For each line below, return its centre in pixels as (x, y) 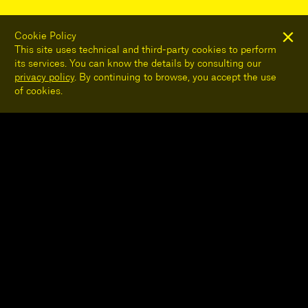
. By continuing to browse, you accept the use (175, 78)
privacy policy (44, 78)
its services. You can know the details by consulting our (137, 64)
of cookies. (38, 92)
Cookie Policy (45, 37)
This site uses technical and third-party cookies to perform (145, 51)
